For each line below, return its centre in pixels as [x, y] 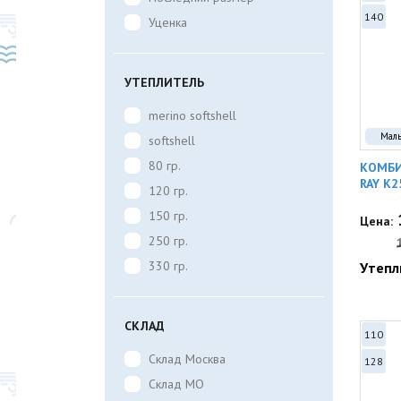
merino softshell [192, 115]
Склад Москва [187, 359]
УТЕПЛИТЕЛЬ [164, 82]
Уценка [168, 22]
